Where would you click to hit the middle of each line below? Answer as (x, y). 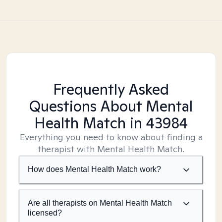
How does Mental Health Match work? (94, 169)
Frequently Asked (111, 89)
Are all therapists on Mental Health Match (100, 203)
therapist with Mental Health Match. (111, 149)
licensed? (45, 213)
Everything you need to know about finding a (111, 137)
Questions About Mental (111, 106)
